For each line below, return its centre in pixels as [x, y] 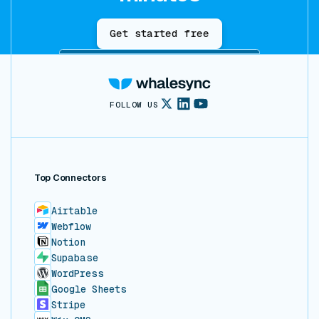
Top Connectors [70, 178]
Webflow [71, 227]
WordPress [78, 274]
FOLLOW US [134, 104]
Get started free [159, 34]
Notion [68, 242]
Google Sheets [89, 289]
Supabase [75, 258]
